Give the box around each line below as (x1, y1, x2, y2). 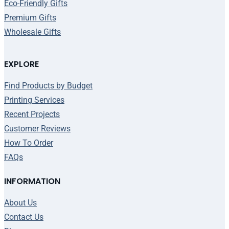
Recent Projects (4, 109, 60, 120)
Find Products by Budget (4, 81, 93, 91)
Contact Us (4, 212, 43, 222)
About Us (4, 198, 37, 208)
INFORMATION (4, 175, 60, 188)
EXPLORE (4, 58, 39, 71)
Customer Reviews (4, 124, 71, 134)
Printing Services (4, 95, 64, 105)
